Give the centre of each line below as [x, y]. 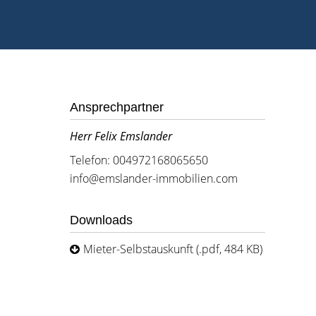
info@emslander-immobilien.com [153, 178]
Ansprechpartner [116, 107]
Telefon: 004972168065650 [139, 160]
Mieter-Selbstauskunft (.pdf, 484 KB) [172, 249]
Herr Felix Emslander [121, 136]
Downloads [101, 220]
